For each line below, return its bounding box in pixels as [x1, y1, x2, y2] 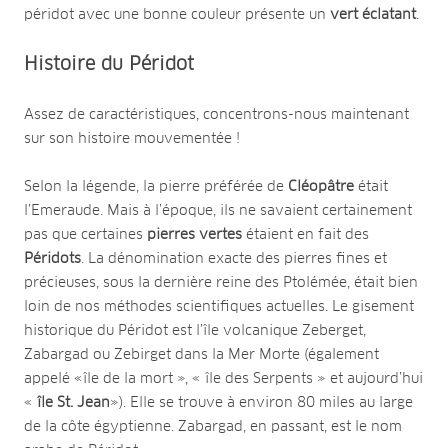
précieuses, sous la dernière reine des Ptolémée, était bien [24, 275, 418, 290]
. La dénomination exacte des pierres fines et [81, 251, 387, 266]
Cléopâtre [288, 179, 354, 194]
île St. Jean [33, 395, 110, 410]
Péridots [24, 251, 81, 266]
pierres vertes [147, 227, 242, 242]
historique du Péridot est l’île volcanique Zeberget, [24, 323, 366, 338]
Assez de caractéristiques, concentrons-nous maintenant [24, 107, 409, 122]
